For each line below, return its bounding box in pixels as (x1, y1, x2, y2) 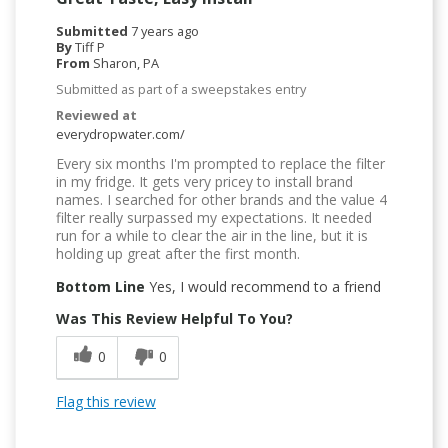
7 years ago (131, 22, 199, 41)
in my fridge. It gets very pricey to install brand (56, 172, 353, 192)
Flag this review (56, 392, 156, 412)
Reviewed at (56, 106, 137, 125)
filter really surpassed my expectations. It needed (56, 208, 372, 228)
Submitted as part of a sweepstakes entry (56, 80, 306, 99)
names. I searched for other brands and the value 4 (56, 190, 387, 210)
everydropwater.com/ (56, 125, 185, 144)
